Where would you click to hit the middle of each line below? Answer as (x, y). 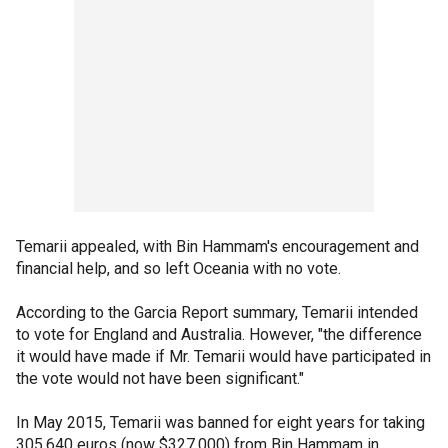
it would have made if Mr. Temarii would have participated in (223, 356)
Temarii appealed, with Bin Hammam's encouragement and (217, 246)
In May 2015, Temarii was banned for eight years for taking (220, 422)
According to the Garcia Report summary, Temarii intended (217, 312)
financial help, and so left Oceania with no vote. (178, 268)
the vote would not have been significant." (160, 378)
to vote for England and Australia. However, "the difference (219, 334)
